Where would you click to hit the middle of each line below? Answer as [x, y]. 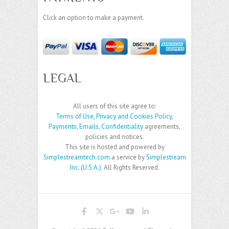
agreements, [162, 127]
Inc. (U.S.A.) [85, 168]
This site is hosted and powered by [114, 147]
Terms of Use [75, 117]
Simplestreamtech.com [76, 157]
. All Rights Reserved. [130, 168]
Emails [89, 127]
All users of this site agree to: [114, 106]
